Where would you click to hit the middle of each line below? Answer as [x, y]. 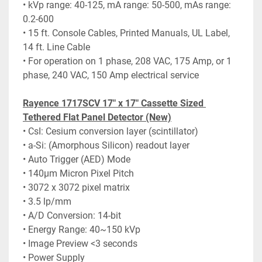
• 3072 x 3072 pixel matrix [76, 188]
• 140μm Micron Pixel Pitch [78, 174]
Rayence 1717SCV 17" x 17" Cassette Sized [113, 104]
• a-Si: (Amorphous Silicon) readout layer [106, 146]
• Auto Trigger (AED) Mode [77, 160]
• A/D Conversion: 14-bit [72, 216]
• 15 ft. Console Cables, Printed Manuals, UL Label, [126, 33]
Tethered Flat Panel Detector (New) [97, 118]
